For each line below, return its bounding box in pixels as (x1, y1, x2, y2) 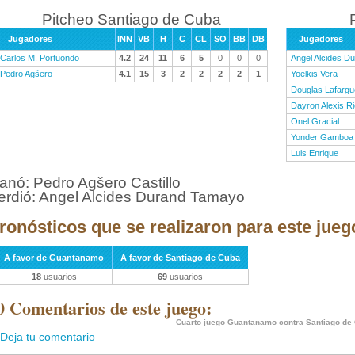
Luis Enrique (291, 148, 338, 158)
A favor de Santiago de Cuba (120, 253, 240, 262)
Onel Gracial (291, 116, 339, 126)
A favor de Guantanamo (4, 253, 104, 262)
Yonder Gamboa (291, 132, 353, 142)
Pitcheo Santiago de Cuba (41, 11, 221, 28)
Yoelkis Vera (291, 69, 338, 78)
